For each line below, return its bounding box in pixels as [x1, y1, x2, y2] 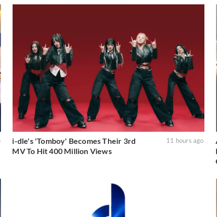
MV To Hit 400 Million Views [12, 146, 112, 156]
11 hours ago [166, 137, 204, 145]
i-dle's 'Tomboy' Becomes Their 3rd [12, 136, 136, 146]
